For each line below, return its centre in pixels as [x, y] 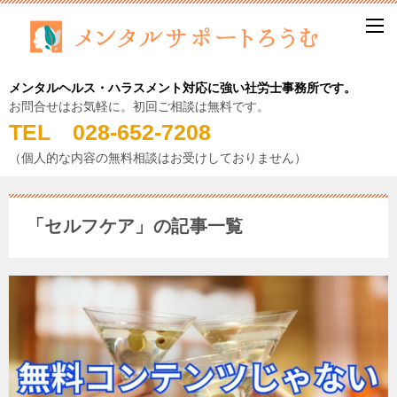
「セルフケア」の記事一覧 [135, 226]
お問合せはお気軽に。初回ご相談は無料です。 [139, 107]
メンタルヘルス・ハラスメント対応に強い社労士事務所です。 [183, 88]
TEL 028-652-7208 [121, 132]
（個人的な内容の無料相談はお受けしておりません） [158, 158]
